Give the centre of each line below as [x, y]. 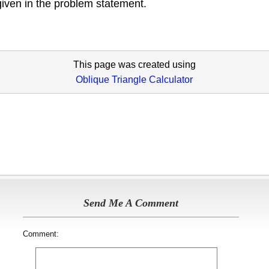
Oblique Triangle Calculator [134, 80]
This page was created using [134, 65]
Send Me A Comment [131, 203]
